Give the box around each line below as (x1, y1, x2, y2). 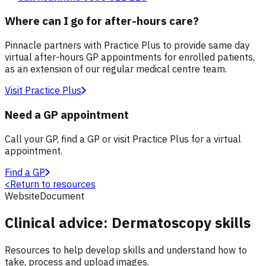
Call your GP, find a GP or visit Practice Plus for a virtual (5, 132, 241, 145)
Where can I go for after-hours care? (5, 14, 199, 28)
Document (40, 189, 84, 202)
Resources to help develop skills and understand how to (5, 244, 247, 256)
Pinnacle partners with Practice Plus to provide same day (5, 39, 250, 52)
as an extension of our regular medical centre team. (5, 63, 227, 75)
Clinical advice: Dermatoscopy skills (5, 213, 251, 233)
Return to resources (10, 178, 96, 190)
